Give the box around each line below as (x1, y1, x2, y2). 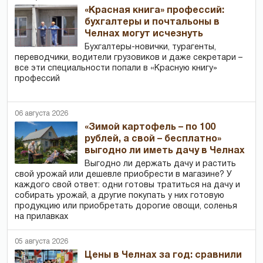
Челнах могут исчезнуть (85, 29, 204, 38)
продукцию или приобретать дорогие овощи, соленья (15, 202, 237, 210)
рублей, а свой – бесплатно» (85, 134, 222, 143)
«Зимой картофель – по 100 (85, 123, 216, 131)
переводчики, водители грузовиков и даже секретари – (15, 53, 242, 62)
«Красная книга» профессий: (85, 6, 225, 15)
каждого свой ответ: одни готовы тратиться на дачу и (15, 181, 240, 189)
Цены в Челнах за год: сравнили (85, 251, 242, 259)
